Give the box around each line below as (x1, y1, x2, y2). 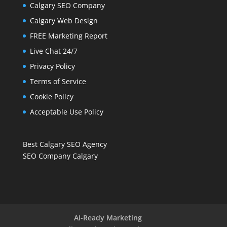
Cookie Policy (29, 91, 73, 101)
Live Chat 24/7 (29, 46, 78, 56)
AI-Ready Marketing (73, 213, 142, 223)
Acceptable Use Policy (29, 106, 103, 117)
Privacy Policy (29, 61, 75, 71)
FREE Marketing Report (29, 30, 107, 41)
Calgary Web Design (29, 15, 98, 25)
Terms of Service (29, 76, 86, 86)
